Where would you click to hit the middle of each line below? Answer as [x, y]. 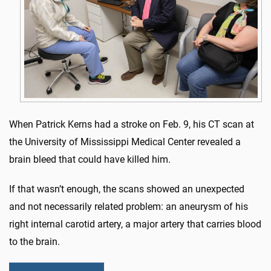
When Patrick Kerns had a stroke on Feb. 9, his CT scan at [132, 125]
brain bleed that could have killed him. [91, 160]
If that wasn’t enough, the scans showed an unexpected [127, 189]
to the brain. [34, 242]
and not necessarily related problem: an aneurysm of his [129, 207]
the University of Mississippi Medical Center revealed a [126, 142]
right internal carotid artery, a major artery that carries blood [135, 224]
